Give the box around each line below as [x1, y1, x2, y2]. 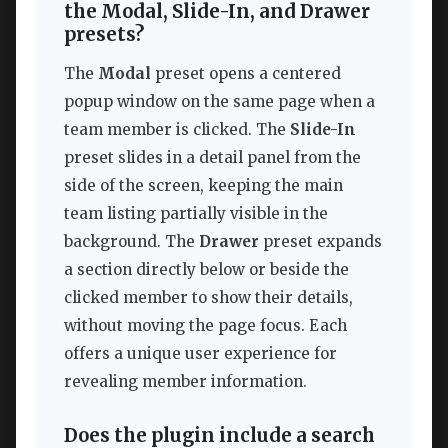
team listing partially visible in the [64, 204, 328, 224]
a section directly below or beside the [64, 260, 349, 280]
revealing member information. [64, 372, 307, 392]
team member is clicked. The [64, 120, 290, 140]
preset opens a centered [151, 64, 341, 84]
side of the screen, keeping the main [64, 176, 343, 196]
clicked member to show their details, [64, 288, 353, 308]
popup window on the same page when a [64, 92, 375, 112]
